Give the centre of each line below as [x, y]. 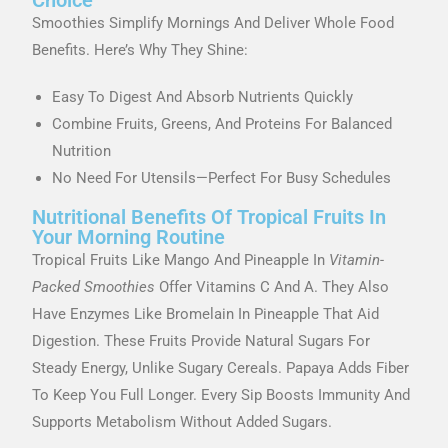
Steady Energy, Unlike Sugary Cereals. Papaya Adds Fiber [221, 367]
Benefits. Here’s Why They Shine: [140, 49]
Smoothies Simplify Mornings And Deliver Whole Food [213, 22]
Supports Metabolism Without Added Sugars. [182, 421]
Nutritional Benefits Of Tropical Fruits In [209, 216]
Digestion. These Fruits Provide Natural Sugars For [201, 340]
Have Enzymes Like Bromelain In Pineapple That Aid [206, 313]
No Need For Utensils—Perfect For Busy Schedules [222, 177]
